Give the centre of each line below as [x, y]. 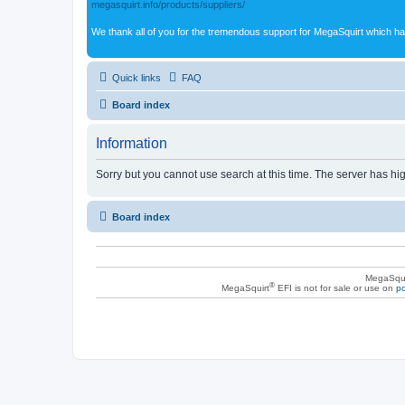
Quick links [137, 77]
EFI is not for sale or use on [335, 287]
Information [132, 143]
